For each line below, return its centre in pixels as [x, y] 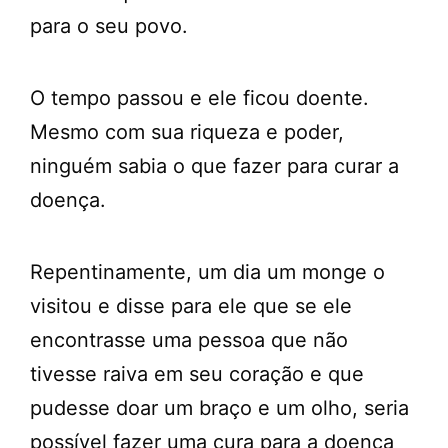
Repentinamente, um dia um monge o [207, 272]
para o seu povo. [109, 26]
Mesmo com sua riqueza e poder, [187, 132]
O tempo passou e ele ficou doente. [199, 98]
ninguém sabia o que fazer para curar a [214, 166]
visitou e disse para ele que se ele [191, 306]
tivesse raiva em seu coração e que [197, 374]
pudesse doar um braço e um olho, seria [219, 408]
